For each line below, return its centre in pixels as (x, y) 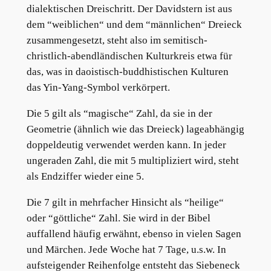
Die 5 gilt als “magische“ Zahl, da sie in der (119, 114)
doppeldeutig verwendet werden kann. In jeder (126, 145)
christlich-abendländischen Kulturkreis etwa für (129, 56)
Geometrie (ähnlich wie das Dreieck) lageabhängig (135, 129)
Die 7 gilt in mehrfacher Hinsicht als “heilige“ (125, 202)
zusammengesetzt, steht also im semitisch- (117, 41)
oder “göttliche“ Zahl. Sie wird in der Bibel (118, 218)
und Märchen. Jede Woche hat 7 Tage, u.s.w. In (126, 250)
